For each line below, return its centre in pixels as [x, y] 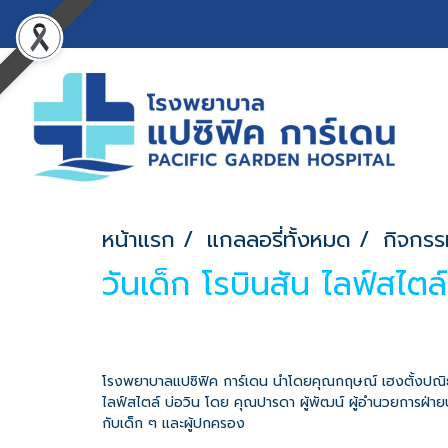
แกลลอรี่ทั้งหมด [279, 239]
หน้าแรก [138, 239]
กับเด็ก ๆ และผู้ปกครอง [173, 424]
